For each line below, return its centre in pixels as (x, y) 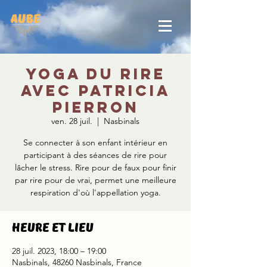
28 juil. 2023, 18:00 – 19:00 (59, 251)
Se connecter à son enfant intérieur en (95, 142)
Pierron (95, 107)
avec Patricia (95, 91)
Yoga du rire (95, 74)
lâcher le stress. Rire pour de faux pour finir (95, 167)
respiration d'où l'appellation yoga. (95, 193)
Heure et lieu (53, 228)
